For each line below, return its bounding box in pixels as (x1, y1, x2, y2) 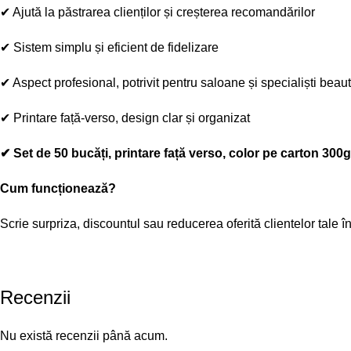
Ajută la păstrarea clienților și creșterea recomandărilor (13, 5, 315, 20)
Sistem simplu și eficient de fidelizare (13, 41, 219, 55)
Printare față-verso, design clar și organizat (13, 111, 250, 125)
